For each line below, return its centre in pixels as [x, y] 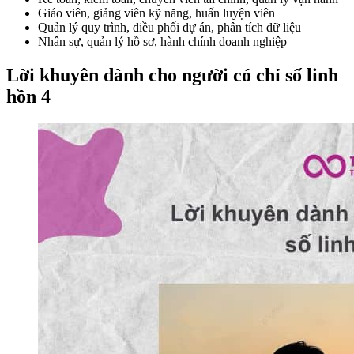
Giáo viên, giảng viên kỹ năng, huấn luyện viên [156, 13]
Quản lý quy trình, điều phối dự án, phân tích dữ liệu [169, 28]
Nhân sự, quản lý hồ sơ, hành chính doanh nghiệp [162, 42]
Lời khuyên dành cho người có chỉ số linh [172, 75]
